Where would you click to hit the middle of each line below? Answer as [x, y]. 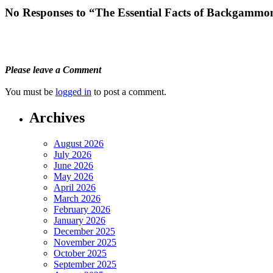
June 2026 [73, 166]
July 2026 [73, 155]
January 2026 [80, 221]
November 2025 [85, 243]
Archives [57, 118]
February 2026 [82, 210]
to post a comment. [129, 92]
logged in [73, 92]
